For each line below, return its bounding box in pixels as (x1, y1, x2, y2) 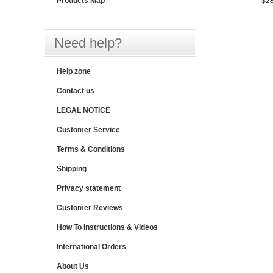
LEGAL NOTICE (57, 106, 110, 115)
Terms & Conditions (57, 145, 125, 154)
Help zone (57, 67, 91, 76)
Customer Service (57, 126, 120, 134)
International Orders (57, 243, 126, 251)
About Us (57, 262, 89, 271)
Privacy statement (57, 184, 121, 193)
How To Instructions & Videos (57, 223, 158, 232)
